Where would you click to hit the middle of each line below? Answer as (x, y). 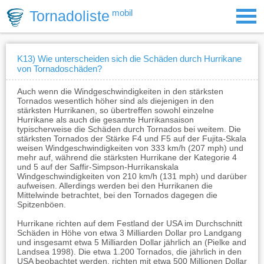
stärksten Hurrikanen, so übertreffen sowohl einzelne (115, 110)
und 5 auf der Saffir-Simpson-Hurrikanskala (98, 167)
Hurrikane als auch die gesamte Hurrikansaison (105, 120)
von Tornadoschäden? (60, 69)
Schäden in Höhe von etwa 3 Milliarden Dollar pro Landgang (129, 233)
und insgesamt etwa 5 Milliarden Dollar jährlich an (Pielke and (132, 242)
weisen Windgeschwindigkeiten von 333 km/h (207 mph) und (130, 148)
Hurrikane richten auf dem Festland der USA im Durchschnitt (130, 223)
